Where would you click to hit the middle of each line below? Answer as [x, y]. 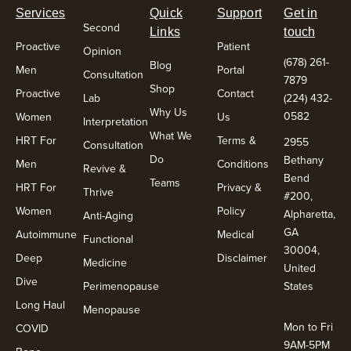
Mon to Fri [309, 327]
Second [101, 27]
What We [171, 135]
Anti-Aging [108, 215]
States [300, 286]
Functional [108, 239]
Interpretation [115, 121]
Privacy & [239, 187]
